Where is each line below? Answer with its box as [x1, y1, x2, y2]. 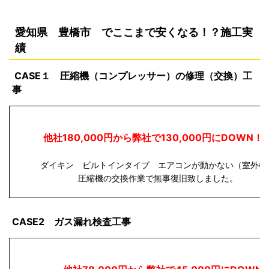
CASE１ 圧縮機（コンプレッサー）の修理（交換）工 [14, 69, 252, 82]
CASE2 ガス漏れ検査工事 [12, 215, 131, 228]
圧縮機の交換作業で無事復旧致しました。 [78, 172, 238, 183]
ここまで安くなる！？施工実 [112, 25, 253, 38]
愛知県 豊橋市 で [15, 25, 112, 38]
